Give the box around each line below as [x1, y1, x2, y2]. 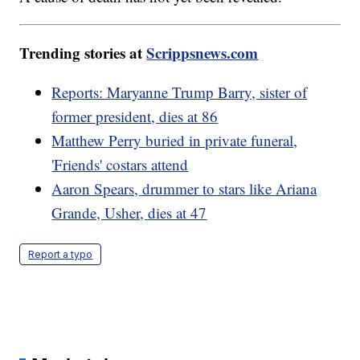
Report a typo [28, 248, 93, 261]
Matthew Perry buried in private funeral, [51, 130, 298, 151]
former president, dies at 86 [51, 106, 219, 127]
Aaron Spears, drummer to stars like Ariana [51, 178, 317, 199]
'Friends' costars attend [51, 154, 189, 175]
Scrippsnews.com [146, 42, 259, 64]
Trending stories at [19, 42, 147, 64]
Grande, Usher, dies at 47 [51, 202, 207, 223]
